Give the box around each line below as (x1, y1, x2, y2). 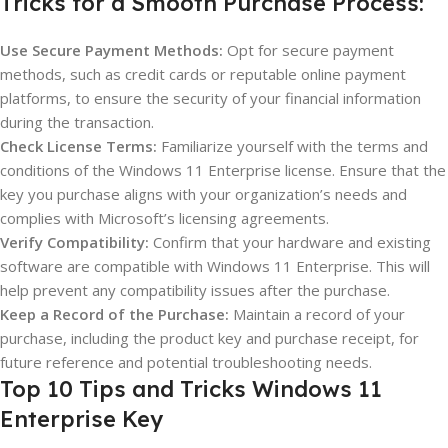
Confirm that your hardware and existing (149, 231, 431, 252)
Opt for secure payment (223, 39, 394, 60)
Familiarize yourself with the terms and (157, 135, 428, 156)
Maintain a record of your (229, 303, 405, 324)
